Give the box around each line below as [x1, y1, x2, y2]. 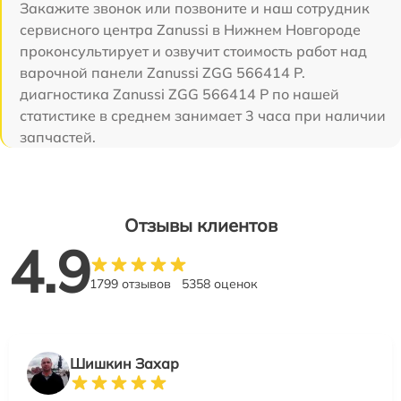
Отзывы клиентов [124, 214, 277, 236]
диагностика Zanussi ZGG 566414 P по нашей [20, 85, 339, 103]
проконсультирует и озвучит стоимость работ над [20, 42, 367, 60]
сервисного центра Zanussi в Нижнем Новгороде [20, 21, 361, 38]
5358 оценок [182, 276, 258, 292]
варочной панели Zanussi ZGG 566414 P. [20, 64, 305, 81]
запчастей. [20, 128, 96, 146]
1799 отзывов [90, 276, 171, 292]
